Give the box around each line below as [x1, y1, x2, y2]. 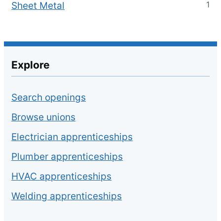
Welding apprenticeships [11, 190, 122, 202]
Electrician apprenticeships [11, 131, 133, 143]
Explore [11, 59, 50, 71]
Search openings [11, 92, 86, 103]
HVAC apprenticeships [11, 171, 111, 182]
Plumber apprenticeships [11, 151, 123, 162]
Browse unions [11, 111, 75, 123]
